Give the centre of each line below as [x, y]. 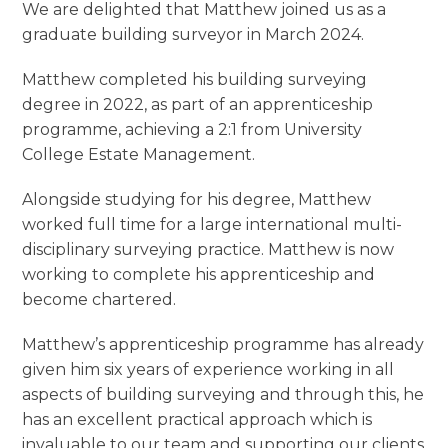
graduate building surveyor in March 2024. [193, 35]
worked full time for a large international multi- [212, 225]
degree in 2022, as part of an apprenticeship [198, 105]
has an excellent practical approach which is [197, 420]
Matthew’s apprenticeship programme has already [223, 345]
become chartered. [99, 300]
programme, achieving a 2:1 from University [192, 130]
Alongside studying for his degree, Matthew [197, 200]
